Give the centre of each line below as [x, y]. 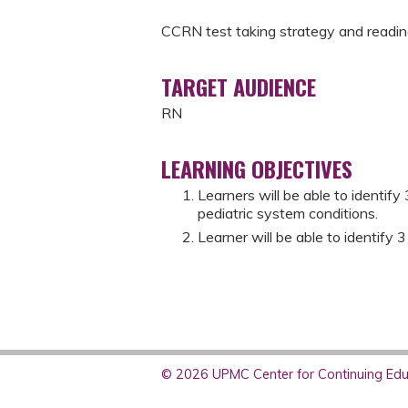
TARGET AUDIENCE [239, 87]
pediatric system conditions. [288, 213]
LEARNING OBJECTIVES [257, 168]
